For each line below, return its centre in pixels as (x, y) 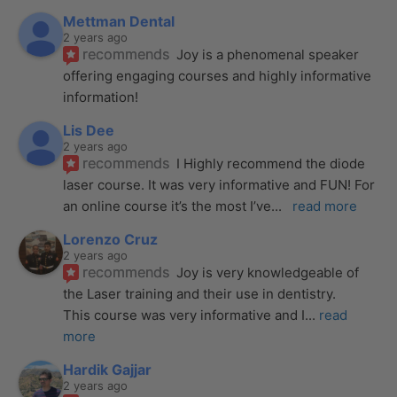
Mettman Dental (119, 21)
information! (101, 97)
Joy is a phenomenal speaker (268, 54)
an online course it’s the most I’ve (167, 206)
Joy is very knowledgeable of (268, 272)
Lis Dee (89, 130)
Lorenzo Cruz (111, 239)
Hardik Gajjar (108, 369)
